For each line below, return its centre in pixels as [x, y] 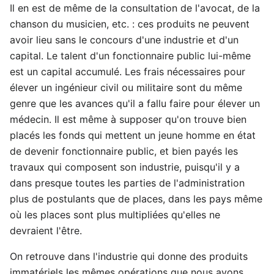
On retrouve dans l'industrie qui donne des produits [129, 256]
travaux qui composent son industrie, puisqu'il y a [125, 167]
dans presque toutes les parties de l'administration [127, 183]
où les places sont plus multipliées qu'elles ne [115, 214]
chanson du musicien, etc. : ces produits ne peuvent [130, 24]
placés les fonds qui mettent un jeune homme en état [133, 135]
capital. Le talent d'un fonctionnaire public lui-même [130, 55]
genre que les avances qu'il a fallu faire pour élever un [135, 103]
